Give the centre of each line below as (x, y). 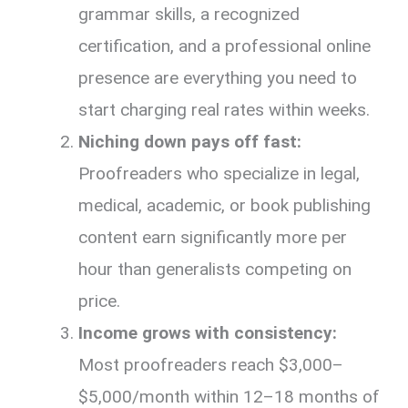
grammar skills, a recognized (189, 14)
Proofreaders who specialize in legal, (219, 173)
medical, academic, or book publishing (225, 205)
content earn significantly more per (213, 237)
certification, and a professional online (225, 46)
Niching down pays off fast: (190, 141)
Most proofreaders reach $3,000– (211, 364)
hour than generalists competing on (215, 269)
